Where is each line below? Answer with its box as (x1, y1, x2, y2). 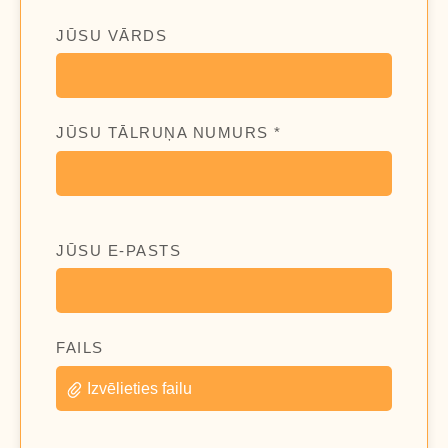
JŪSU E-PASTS (56, 241, 181, 259)
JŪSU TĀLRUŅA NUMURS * (56, 124, 282, 142)
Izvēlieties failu (86, 379, 192, 397)
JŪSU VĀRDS (56, 26, 167, 44)
